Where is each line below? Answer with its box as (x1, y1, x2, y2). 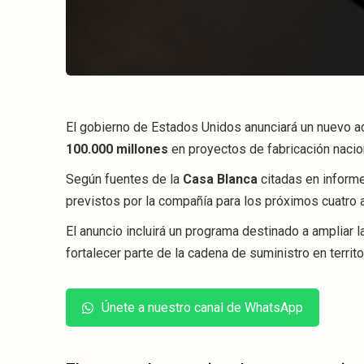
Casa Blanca (183, 171, 258, 188)
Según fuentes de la (66, 171, 183, 188)
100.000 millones (66, 141, 168, 158)
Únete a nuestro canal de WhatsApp (102, 300, 303, 316)
